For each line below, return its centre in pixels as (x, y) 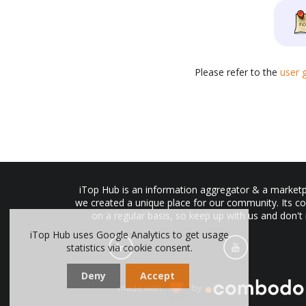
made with (140, 287)
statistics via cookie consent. (129, 248)
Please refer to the (238, 72)
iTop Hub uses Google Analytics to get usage (129, 235)
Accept (157, 276)
